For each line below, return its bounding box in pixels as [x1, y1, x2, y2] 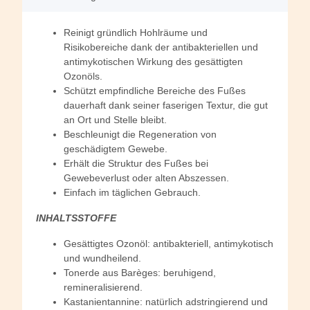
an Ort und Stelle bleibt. [64, 114, 167, 126]
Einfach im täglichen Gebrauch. [64, 187, 201, 199]
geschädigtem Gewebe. [64, 143, 167, 155]
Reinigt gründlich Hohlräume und [64, 27, 208, 39]
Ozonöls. [64, 71, 102, 82]
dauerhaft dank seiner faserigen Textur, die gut [64, 100, 268, 111]
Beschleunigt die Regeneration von [64, 129, 217, 140]
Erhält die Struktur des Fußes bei [64, 158, 208, 170]
